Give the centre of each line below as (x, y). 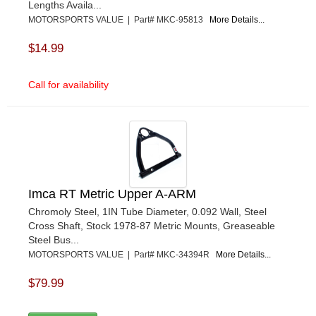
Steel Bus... (54, 239)
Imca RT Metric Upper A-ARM (112, 194)
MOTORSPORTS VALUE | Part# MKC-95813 (119, 19)
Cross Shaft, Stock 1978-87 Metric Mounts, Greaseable (152, 225)
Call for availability (68, 84)
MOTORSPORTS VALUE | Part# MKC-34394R (122, 254)
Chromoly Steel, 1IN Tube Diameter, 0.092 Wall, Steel (147, 211)
